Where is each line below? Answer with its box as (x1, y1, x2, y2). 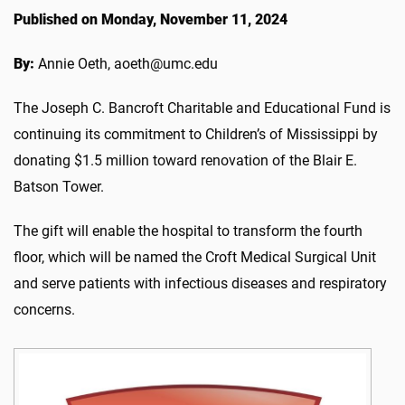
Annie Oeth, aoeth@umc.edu (34, 54, 218, 72)
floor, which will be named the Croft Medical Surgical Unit (14, 248, 376, 266)
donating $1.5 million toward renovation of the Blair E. (14, 151, 357, 169)
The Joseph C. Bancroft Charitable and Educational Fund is (14, 99, 391, 117)
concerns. (14, 300, 75, 318)
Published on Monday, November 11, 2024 (14, 10, 287, 28)
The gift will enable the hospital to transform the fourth (14, 221, 363, 240)
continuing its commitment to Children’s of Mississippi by (14, 125, 378, 143)
